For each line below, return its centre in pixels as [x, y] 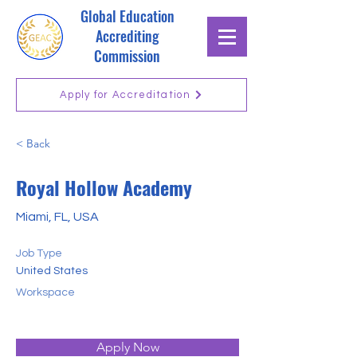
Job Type [39, 253]
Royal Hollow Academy [104, 187]
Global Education [127, 16]
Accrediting [127, 36]
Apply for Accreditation [125, 95]
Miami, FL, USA [57, 217]
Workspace [45, 292]
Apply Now [127, 347]
